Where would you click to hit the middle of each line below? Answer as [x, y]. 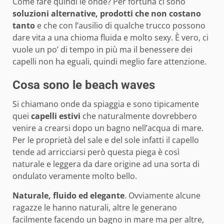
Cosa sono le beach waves [84, 85]
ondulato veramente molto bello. [75, 176]
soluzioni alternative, [55, 13]
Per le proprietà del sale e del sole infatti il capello [106, 140]
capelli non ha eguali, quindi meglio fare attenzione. [109, 61]
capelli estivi [56, 116]
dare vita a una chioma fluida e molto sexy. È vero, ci [110, 37]
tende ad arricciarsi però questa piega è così [96, 152]
